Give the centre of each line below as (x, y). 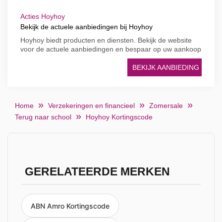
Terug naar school (43, 117)
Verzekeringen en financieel (91, 106)
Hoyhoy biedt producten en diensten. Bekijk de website (106, 40)
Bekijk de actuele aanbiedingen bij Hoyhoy (86, 27)
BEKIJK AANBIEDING (166, 67)
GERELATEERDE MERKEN (97, 172)
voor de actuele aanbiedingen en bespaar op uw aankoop (111, 49)
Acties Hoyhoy (43, 16)
